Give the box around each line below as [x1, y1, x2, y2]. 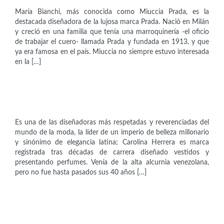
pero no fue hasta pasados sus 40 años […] [15, 168, 146, 176]
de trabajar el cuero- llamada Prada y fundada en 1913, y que [15, 38, 209, 46]
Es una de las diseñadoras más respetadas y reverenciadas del [15, 118, 209, 126]
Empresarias [15, 78, 52, 86]
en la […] [15, 58, 41, 66]
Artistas [15, 188, 38, 196]
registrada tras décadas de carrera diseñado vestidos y [15, 148, 209, 156]
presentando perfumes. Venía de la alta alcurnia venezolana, [15, 158, 209, 166]
